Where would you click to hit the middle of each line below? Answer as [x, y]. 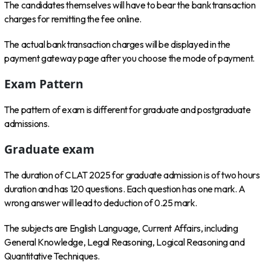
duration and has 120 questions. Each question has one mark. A [125, 189]
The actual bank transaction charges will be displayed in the [118, 45]
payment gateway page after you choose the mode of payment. [129, 59]
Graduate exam [50, 149]
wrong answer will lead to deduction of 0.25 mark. [101, 203]
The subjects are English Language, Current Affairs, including [121, 228]
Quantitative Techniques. [52, 256]
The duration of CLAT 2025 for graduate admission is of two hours [132, 175]
